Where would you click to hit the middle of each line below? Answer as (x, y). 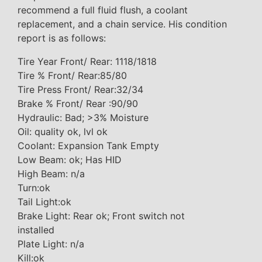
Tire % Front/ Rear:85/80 (72, 76)
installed (36, 230)
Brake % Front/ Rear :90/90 (78, 104)
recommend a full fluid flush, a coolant (103, 10)
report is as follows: (62, 38)
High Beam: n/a (51, 174)
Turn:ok (34, 188)
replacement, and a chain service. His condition (122, 24)
